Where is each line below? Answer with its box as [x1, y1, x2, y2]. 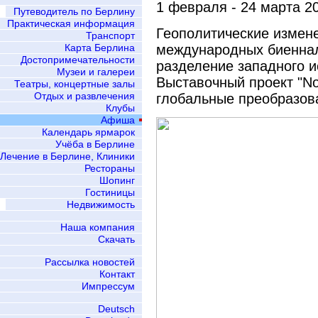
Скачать [98, 234, 135, 245]
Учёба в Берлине [55, 138, 135, 150]
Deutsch [98, 303, 135, 314]
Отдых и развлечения [34, 90, 135, 102]
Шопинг [99, 175, 135, 186]
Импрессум [82, 280, 135, 292]
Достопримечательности [21, 54, 135, 65]
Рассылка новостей [45, 256, 135, 268]
